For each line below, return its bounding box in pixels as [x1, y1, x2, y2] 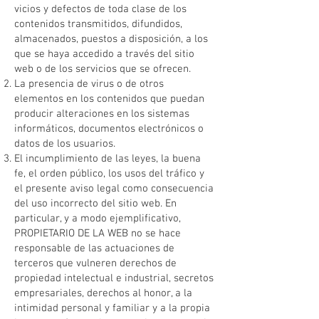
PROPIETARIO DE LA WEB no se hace [14, 227, 181, 240]
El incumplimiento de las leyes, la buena [14, 152, 201, 165]
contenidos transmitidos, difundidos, [14, 18, 182, 31]
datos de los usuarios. [14, 137, 115, 150]
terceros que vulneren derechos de [14, 257, 177, 270]
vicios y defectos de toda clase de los [14, 3, 187, 16]
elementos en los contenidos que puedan [14, 93, 204, 105]
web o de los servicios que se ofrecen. [14, 63, 191, 75]
